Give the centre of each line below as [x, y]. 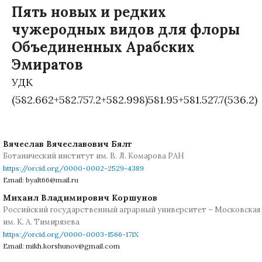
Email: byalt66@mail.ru [41, 180]
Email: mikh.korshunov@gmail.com [61, 246]
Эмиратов [47, 64]
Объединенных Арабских [103, 47]
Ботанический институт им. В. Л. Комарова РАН [94, 156]
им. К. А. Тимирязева [41, 222]
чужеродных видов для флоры [126, 29]
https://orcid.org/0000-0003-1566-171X [71, 234]
